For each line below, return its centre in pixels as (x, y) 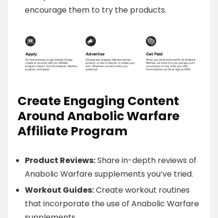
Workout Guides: (59, 190)
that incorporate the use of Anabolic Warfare (112, 204)
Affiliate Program (73, 131)
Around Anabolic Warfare (99, 116)
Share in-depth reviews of (146, 161)
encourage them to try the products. (96, 10)
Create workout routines (142, 190)
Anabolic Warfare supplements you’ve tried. (109, 174)
